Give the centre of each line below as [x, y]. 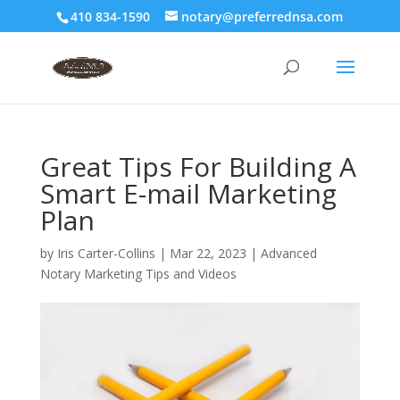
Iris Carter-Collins [106, 253]
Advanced [288, 253]
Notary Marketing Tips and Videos [138, 274]
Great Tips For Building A [198, 167]
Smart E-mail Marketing [188, 193]
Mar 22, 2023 [208, 253]
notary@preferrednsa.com [262, 16]
